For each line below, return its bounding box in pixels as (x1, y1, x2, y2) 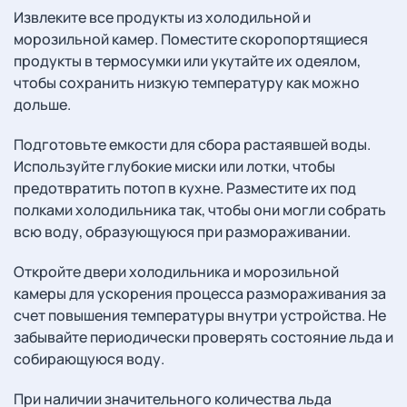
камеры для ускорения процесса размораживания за (14, 283, 386, 303)
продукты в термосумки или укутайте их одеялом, (14, 51, 361, 71)
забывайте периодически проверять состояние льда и (14, 327, 393, 347)
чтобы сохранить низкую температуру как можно (14, 73, 360, 93)
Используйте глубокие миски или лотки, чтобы (14, 156, 335, 176)
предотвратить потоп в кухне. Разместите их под (14, 178, 356, 198)
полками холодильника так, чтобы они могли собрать (14, 200, 386, 220)
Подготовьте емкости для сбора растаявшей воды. (14, 134, 371, 154)
